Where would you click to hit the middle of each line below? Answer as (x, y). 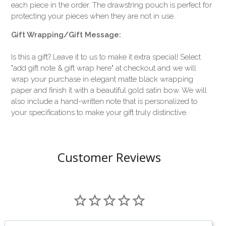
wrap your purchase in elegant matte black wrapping (102, 79)
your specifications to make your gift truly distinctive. (100, 113)
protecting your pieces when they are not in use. (93, 16)
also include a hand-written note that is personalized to (105, 102)
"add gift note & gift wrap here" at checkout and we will (104, 68)
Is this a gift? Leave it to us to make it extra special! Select (106, 57)
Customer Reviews (109, 157)
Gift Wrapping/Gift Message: (66, 35)
